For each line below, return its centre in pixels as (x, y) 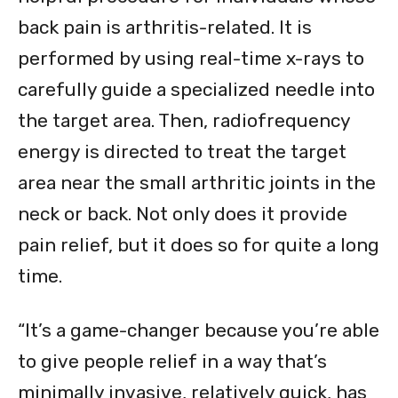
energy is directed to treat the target (182, 151)
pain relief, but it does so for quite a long (199, 244)
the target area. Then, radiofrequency (184, 120)
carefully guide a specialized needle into (196, 89)
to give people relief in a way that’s (172, 361)
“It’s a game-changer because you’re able (199, 330)
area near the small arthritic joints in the (197, 182)
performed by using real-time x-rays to (191, 58)
